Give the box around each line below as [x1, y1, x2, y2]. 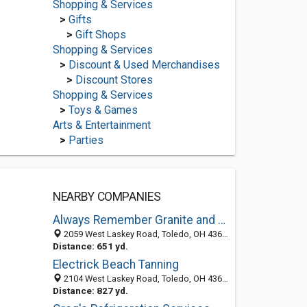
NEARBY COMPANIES [52, 190, 161, 204]
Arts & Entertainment [52, 119, 151, 132]
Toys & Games [68, 103, 138, 116]
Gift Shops [75, 28, 126, 41]
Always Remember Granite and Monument [217, 213, 225, 227]
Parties [68, 134, 103, 147]
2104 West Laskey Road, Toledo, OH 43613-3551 [61, 273, 222, 284]
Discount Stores [75, 73, 153, 86]
